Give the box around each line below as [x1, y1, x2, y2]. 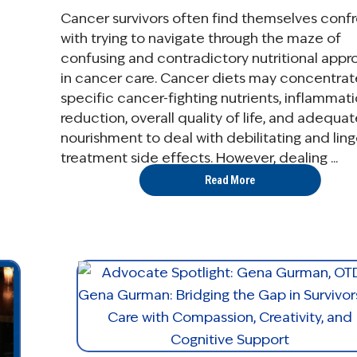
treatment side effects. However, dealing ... [60, 149, 338, 167]
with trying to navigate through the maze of [60, 29, 341, 48]
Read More [205, 173, 256, 187]
